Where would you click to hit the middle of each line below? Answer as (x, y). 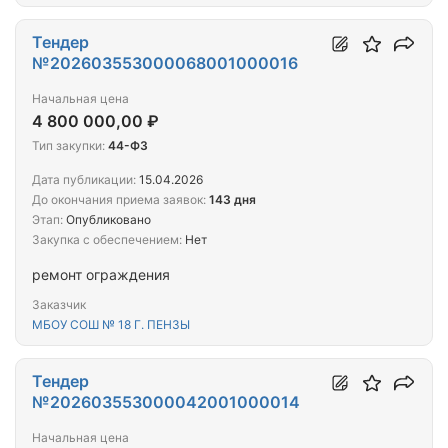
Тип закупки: (68, 146)
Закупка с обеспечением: (107, 240)
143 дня (232, 200)
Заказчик (59, 305)
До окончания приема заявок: (119, 200)
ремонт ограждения (101, 275)
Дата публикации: (84, 180)
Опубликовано (107, 220)
